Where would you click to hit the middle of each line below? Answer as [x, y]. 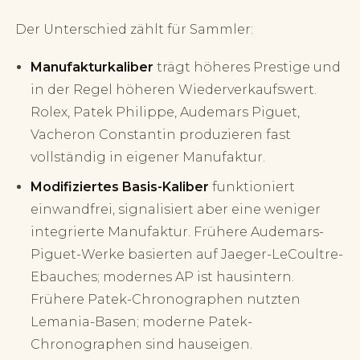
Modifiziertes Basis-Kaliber [120, 186]
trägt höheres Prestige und [247, 67]
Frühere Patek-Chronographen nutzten [166, 299]
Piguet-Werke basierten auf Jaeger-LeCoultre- [187, 254]
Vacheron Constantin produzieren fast [161, 135]
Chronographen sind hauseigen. [142, 344]
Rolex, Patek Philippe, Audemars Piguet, [166, 112]
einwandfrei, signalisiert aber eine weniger [176, 209]
